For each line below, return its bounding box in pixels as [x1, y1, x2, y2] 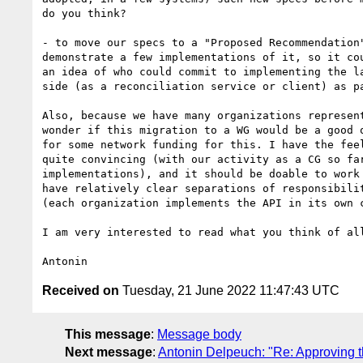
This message [65, 327, 151, 341]
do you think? [42, 6, 126, 19]
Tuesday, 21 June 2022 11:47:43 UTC [119, 283, 340, 297]
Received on [42, 283, 119, 297]
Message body [157, 327, 241, 341]
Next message [65, 344, 152, 359]
